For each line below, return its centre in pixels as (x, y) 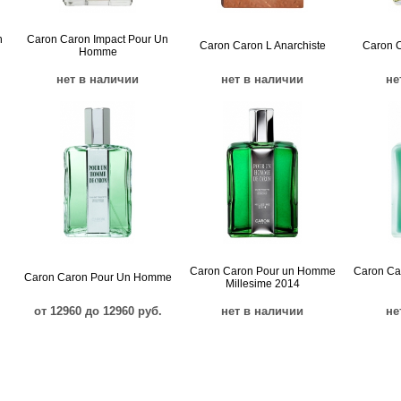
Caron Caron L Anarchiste (262, 46)
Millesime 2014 (262, 284)
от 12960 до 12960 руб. (98, 311)
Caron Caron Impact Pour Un (98, 39)
